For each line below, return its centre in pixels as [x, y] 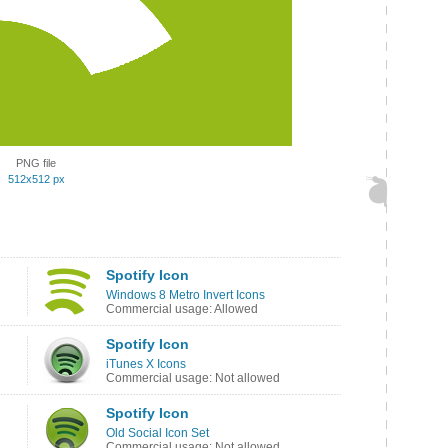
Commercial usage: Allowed [182, 309]
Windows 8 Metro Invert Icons [185, 295]
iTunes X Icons [146, 364]
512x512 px [36, 179]
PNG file [36, 163]
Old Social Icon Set [157, 433]
